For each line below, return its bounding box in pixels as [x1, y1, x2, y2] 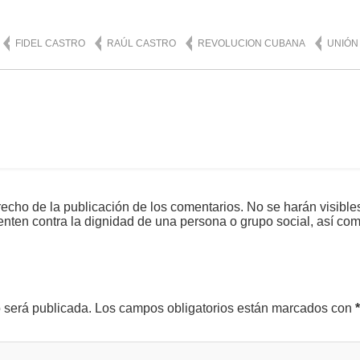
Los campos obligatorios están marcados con [92, 301, 355, 315]
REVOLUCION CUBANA [198, 37, 305, 49]
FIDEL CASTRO [15, 37, 85, 49]
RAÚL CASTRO [107, 37, 176, 49]
